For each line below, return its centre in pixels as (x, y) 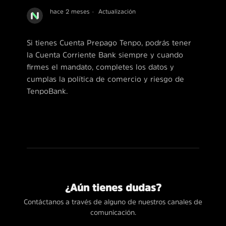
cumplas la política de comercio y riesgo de (105, 79)
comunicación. (113, 213)
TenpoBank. (47, 91)
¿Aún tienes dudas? (113, 188)
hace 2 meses (70, 11)
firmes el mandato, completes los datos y (100, 67)
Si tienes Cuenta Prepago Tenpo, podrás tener (109, 43)
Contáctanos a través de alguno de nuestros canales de (113, 202)
